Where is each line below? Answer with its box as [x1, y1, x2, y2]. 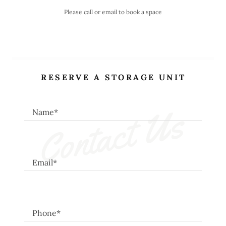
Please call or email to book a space [64, 8, 162, 16]
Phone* [32, 208, 61, 218]
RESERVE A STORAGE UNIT [41, 72, 186, 82]
